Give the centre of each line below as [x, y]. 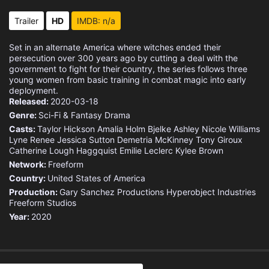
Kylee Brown [199, 150]
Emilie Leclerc [146, 150]
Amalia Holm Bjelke [134, 129]
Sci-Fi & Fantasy [70, 115]
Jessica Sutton [86, 140]
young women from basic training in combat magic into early [128, 80]
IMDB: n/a [96, 21]
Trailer [26, 21]
